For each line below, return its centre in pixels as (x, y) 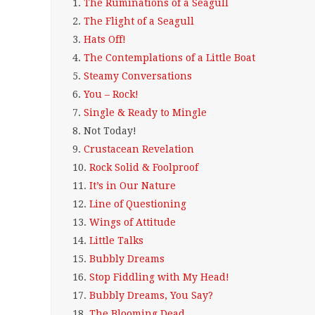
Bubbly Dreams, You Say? (151, 295)
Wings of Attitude (133, 222)
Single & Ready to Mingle (145, 112)
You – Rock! (111, 94)
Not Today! (110, 131)
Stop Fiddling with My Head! (159, 277)
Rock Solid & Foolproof (144, 167)
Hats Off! (105, 39)
